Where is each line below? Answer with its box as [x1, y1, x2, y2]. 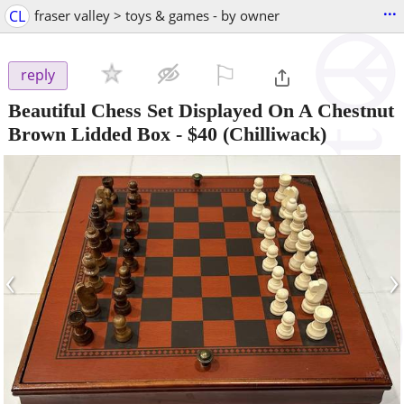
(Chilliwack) [217, 122, 326, 145]
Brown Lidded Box [8, 122, 170, 145]
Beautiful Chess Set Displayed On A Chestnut [8, 98, 394, 122]
